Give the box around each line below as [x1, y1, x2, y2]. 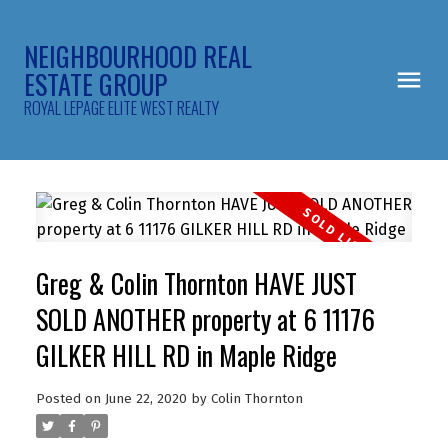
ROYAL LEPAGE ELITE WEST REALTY [24, 95, 219, 120]
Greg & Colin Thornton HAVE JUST [35, 263, 357, 303]
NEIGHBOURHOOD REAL [24, 37, 252, 76]
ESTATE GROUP [24, 65, 167, 104]
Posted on [35, 390, 105, 407]
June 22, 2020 [104, 390, 187, 407]
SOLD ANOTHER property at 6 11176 [35, 299, 375, 339]
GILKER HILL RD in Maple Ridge [35, 335, 337, 375]
